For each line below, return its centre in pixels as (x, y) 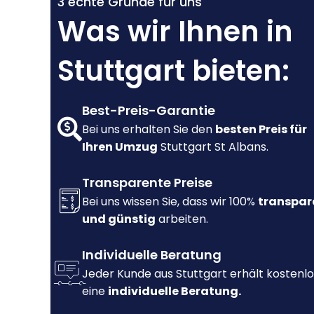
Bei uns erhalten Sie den (149, 130)
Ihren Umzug (120, 147)
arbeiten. (182, 219)
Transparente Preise (147, 183)
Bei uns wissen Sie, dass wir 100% (170, 202)
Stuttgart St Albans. (213, 147)
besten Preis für (261, 130)
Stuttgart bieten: (173, 71)
